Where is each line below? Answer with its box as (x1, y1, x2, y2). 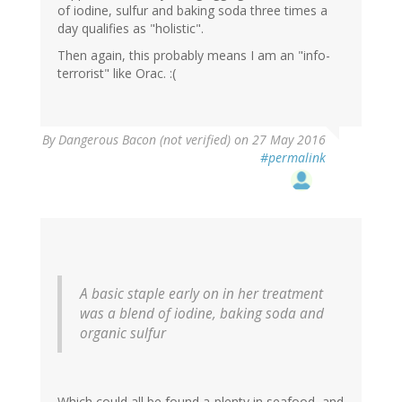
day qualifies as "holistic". (57, 19, 204, 37)
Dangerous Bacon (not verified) (58, 130, 231, 148)
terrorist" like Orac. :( (57, 64, 176, 82)
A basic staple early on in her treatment (80, 284, 323, 303)
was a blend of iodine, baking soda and (80, 303, 324, 323)
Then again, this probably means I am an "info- (57, 46, 330, 64)
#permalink (260, 148, 326, 166)
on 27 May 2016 (231, 130, 326, 148)
